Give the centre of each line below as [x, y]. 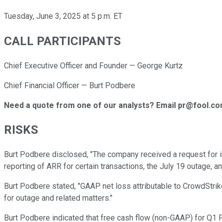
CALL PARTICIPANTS [62, 41]
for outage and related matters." [58, 198]
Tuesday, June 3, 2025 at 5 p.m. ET [63, 16]
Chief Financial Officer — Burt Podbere [70, 85]
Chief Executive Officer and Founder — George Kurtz [93, 65]
